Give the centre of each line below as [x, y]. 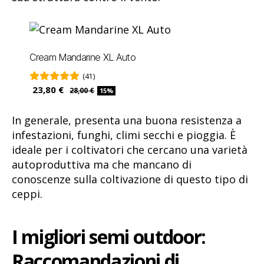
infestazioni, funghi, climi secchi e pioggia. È [124, 135]
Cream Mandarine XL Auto [83, 57]
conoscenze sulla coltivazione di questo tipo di [130, 179]
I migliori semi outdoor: [109, 237]
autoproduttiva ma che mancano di [102, 164]
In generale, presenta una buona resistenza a [127, 120]
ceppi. [27, 194]
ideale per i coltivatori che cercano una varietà [130, 149]
